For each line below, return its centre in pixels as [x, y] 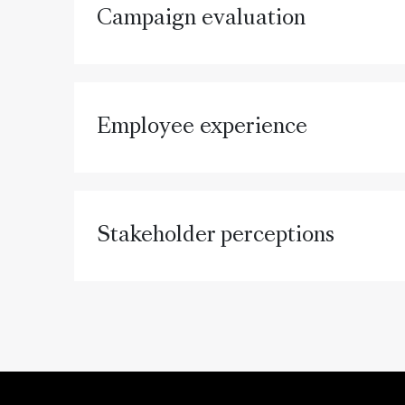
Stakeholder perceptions [216, 235]
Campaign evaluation [201, 19]
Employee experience [202, 127]
